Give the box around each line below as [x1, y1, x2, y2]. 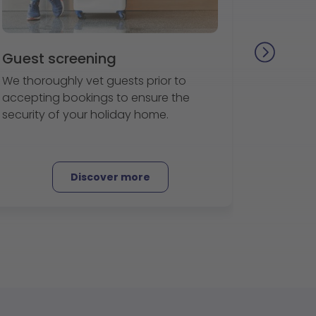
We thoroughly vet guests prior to [2, 73, 186, 89]
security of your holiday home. [2, 107, 169, 123]
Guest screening [2, 49, 116, 68]
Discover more [70, 170, 150, 184]
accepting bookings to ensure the [2, 90, 190, 106]
